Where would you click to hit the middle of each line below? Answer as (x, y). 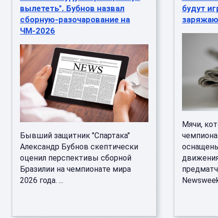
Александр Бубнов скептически (79, 147)
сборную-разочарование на (75, 19)
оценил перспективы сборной (76, 158)
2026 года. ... (42, 180)
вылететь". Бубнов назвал (72, 8)
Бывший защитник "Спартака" (75, 136)
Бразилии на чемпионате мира (75, 169)
